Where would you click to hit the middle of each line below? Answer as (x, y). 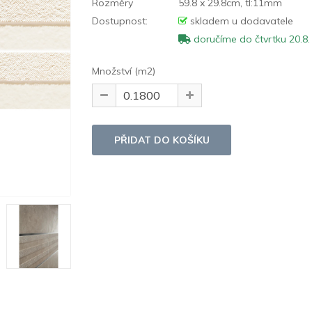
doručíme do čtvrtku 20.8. (251, 39)
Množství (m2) (124, 71)
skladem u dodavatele (241, 21)
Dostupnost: (120, 21)
